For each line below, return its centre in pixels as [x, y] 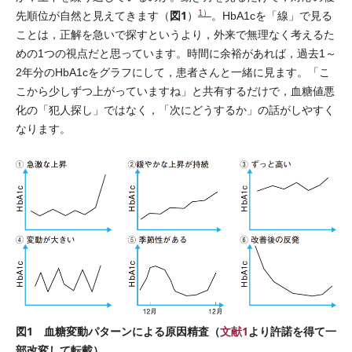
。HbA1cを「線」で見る [272, 16]
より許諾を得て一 [292, 331]
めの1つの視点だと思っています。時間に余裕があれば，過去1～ [176, 53]
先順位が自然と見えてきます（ [93, 16]
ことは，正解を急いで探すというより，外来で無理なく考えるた [175, 35]
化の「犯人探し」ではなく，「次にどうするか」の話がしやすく [175, 110]
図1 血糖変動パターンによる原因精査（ [118, 331]
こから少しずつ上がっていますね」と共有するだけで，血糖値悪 [175, 91]
